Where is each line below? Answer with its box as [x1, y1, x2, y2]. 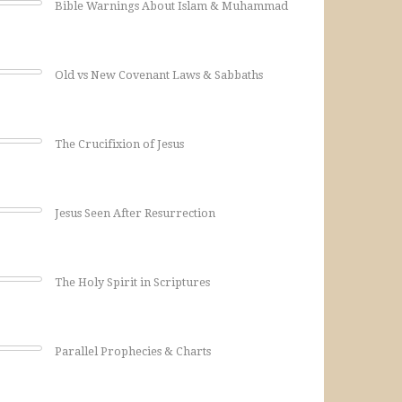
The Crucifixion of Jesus [55, 137, 184, 151]
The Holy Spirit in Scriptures [55, 275, 210, 289]
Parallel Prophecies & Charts [55, 345, 211, 358]
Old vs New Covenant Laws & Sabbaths [55, 68, 263, 82]
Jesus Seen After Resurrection [55, 206, 215, 220]
